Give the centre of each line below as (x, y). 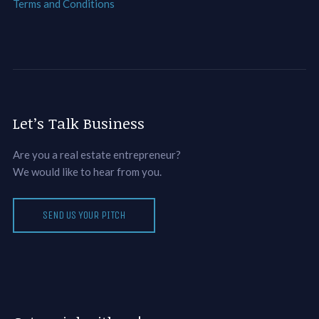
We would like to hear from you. (87, 171)
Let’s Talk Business (78, 122)
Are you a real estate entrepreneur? (96, 154)
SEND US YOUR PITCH (84, 215)
